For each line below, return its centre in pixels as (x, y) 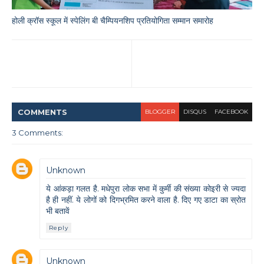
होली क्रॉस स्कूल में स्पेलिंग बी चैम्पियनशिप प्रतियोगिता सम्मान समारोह (113, 20)
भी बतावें (58, 211)
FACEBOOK (231, 112)
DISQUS (195, 112)
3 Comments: (37, 133)
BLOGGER (160, 112)
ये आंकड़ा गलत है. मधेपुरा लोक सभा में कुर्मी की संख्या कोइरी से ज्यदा (146, 189)
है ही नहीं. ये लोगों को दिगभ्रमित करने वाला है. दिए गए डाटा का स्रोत (146, 200)
